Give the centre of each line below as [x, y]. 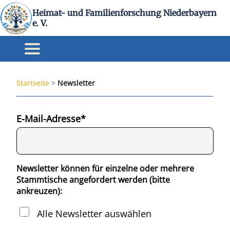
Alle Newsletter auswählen [93, 213]
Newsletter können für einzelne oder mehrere [105, 168]
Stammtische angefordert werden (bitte [93, 179]
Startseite [33, 83]
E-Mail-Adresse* [51, 119]
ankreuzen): [39, 191]
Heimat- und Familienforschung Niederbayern [124, 13]
